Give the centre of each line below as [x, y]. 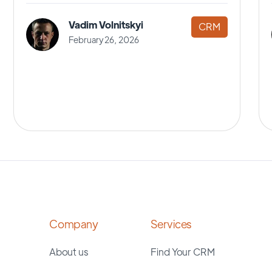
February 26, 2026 [104, 39]
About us [68, 251]
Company [74, 223]
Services [171, 223]
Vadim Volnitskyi [106, 24]
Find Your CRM [183, 251]
